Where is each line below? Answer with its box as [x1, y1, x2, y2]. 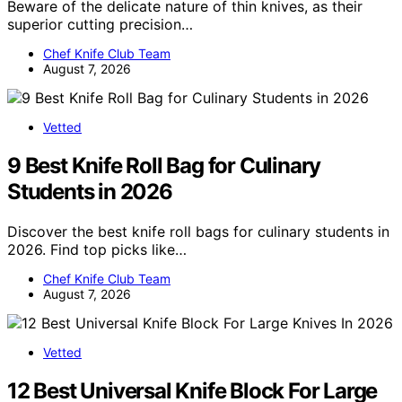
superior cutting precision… [7, 15, 193, 34]
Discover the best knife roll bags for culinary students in [7, 222, 389, 240]
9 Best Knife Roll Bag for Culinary [7, 152, 321, 179]
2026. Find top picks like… [7, 240, 187, 258]
